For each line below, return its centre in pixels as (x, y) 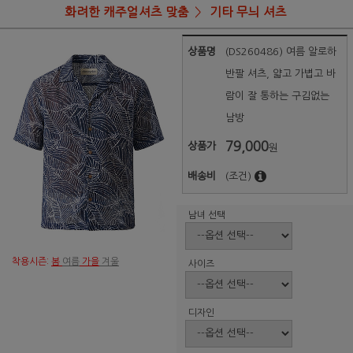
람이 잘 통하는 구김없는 (278, 96)
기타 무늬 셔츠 (248, 12)
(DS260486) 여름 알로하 (281, 52)
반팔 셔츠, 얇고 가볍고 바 (281, 74)
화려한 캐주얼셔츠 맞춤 (127, 12)
